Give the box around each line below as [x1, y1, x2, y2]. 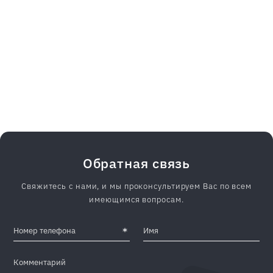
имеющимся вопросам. [89, 194, 184, 205]
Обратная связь [82, 154, 191, 172]
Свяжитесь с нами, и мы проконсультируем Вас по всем [21, 181, 252, 191]
